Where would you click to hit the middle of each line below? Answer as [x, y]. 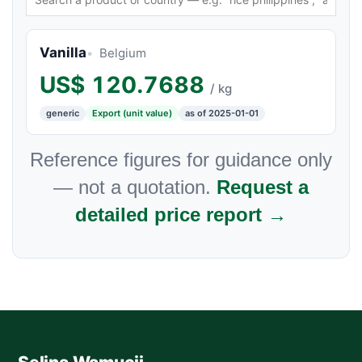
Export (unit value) [132, 113]
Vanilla [63, 52]
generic [63, 113]
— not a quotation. [135, 187]
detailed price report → [181, 214]
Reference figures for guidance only [181, 159]
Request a [263, 187]
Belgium [123, 53]
